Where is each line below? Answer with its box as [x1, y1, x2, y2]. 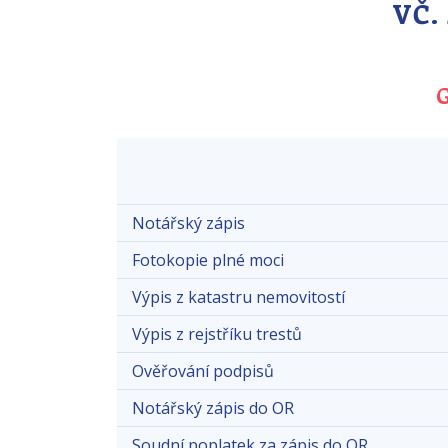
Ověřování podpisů [132, 359, 274, 382]
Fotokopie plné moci [132, 248, 284, 271]
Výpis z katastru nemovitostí [132, 285, 345, 308]
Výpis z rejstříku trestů [132, 322, 302, 345]
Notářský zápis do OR [132, 396, 294, 419]
